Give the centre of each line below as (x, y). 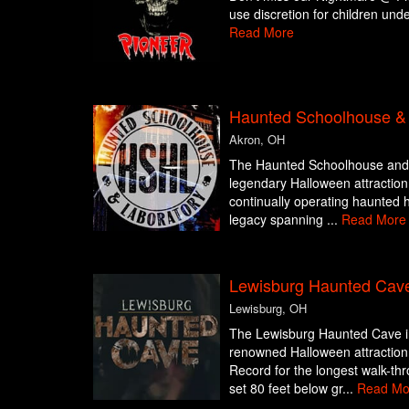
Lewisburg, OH (267, 308)
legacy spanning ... (285, 219)
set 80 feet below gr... (293, 388)
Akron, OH (257, 139)
